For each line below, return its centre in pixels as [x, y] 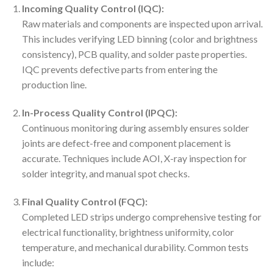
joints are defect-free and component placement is [126, 143]
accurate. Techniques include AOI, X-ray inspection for [134, 158]
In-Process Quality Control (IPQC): [99, 113]
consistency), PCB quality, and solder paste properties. [134, 54]
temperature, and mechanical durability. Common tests [135, 247]
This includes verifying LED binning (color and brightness [140, 39]
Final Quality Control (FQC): [84, 201]
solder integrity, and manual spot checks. [105, 174]
